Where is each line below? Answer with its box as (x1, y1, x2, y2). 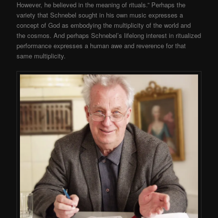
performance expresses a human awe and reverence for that (17, 41, 186, 51)
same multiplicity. (17, 51, 66, 61)
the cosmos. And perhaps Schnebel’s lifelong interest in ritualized (17, 31, 201, 40)
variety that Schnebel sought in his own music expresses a (17, 10, 183, 20)
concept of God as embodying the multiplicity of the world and (17, 20, 191, 30)
